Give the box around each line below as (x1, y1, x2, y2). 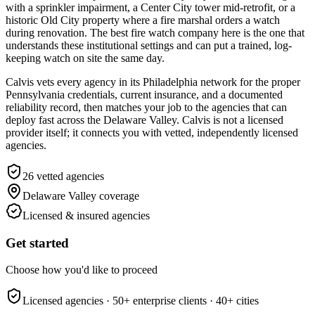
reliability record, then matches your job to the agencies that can (6, 101, 287, 113)
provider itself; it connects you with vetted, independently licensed (6, 126, 298, 139)
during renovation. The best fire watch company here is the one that (6, 26, 304, 39)
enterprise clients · (130, 295, 213, 307)
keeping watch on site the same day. (6, 51, 165, 64)
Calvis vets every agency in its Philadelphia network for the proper (6, 75, 300, 88)
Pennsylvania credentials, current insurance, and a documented (6, 88, 283, 101)
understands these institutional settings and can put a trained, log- (6, 39, 292, 51)
